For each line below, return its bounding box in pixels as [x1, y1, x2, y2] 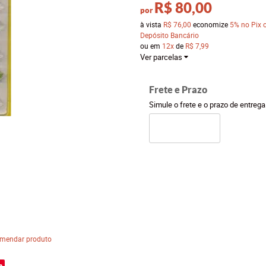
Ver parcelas [140, 52, 182, 62]
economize [191, 20, 230, 29]
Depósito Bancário [140, 30, 199, 40]
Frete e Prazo [148, 84, 207, 95]
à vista [140, 20, 163, 29]
